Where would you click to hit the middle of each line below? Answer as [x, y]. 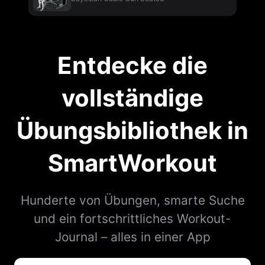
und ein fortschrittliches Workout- [132, 219]
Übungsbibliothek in [132, 130]
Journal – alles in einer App [132, 237]
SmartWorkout [132, 163]
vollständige [132, 98]
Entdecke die [132, 65]
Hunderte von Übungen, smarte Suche [132, 200]
